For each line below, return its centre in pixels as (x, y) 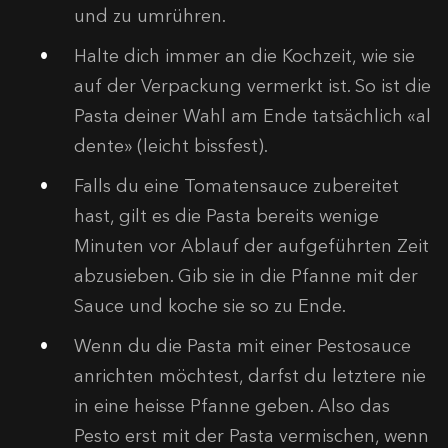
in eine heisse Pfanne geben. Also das (232, 405)
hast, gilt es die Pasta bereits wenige (226, 215)
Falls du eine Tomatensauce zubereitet (236, 185)
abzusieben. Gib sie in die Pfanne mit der (246, 275)
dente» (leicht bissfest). (171, 145)
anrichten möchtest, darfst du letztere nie (250, 375)
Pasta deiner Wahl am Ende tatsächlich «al (252, 115)
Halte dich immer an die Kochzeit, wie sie (244, 55)
